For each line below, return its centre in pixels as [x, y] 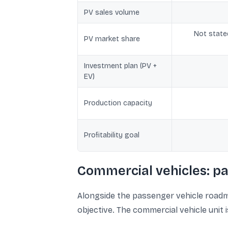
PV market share [112, 39]
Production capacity [118, 103]
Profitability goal [112, 135]
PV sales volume [112, 12]
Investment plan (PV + [120, 66]
